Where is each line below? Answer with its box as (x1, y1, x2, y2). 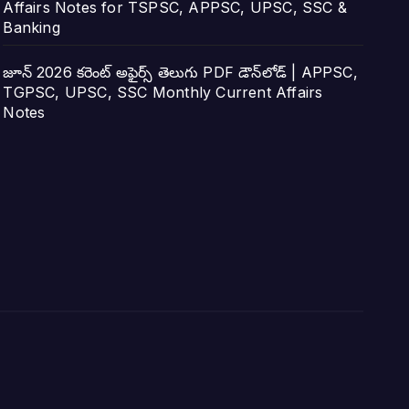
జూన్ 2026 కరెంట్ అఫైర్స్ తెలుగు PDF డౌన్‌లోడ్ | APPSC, (3, 63, 358, 81)
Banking (3, 18, 60, 37)
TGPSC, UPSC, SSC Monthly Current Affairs (3, 83, 323, 101)
